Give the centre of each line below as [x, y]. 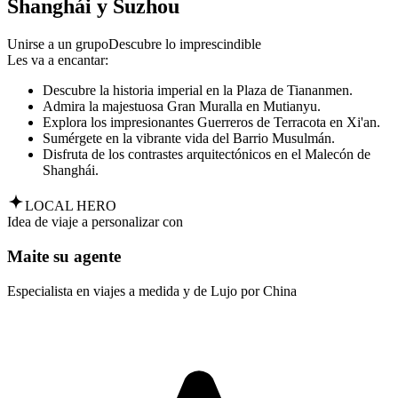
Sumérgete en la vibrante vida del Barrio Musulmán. [189, 139]
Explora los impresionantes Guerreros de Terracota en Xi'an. [211, 123]
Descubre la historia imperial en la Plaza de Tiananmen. [198, 91]
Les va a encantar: [58, 60]
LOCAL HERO [71, 206]
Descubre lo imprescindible [185, 44]
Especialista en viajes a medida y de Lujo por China [152, 291]
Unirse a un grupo [58, 44]
